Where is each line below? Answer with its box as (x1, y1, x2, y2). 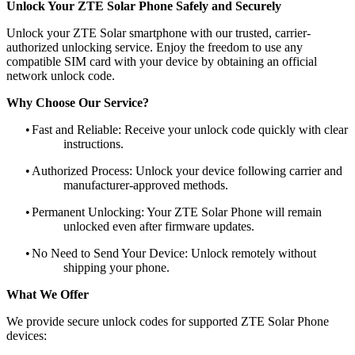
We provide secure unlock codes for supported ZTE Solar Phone (6, 314, 329, 328)
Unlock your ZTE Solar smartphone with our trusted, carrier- (6, 25, 311, 40)
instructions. (63, 136, 124, 151)
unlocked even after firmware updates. (63, 219, 254, 233)
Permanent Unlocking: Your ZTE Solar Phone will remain (32, 204, 322, 219)
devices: (6, 328, 47, 342)
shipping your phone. (63, 260, 170, 274)
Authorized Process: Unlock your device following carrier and (32, 163, 342, 177)
